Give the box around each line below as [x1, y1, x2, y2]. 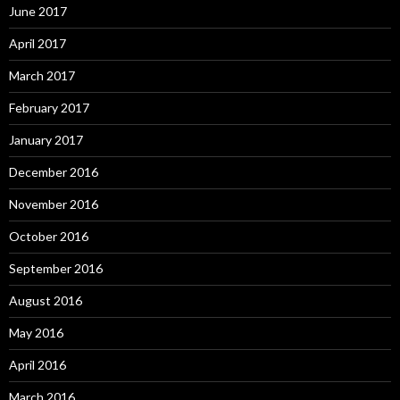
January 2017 [9, 131, 83, 147]
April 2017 [9, 35, 66, 51]
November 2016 [9, 196, 98, 212]
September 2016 [9, 260, 103, 276]
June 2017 [9, 3, 67, 19]
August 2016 [9, 292, 82, 308]
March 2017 [9, 67, 75, 83]
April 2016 [9, 356, 66, 372]
